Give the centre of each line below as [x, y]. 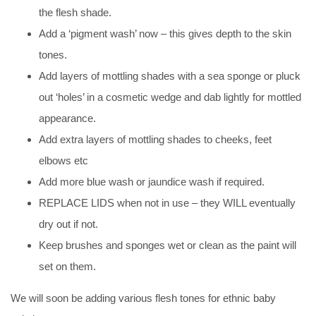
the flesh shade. [75, 12]
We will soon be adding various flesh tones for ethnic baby [143, 298]
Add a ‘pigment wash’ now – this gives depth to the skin [165, 33]
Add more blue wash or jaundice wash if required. [152, 181]
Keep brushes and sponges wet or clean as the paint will [168, 245]
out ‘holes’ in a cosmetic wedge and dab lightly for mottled [170, 97]
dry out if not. [68, 224]
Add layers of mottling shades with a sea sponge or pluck [170, 75]
